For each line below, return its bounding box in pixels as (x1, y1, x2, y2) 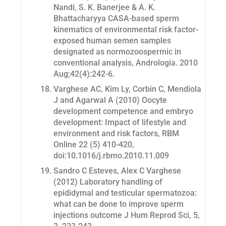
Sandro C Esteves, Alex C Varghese (53, 166, 181, 176)
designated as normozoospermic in (53, 47, 181, 57)
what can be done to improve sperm (53, 199, 184, 209)
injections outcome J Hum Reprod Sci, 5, (53, 210, 200, 220)
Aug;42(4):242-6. (53, 69, 115, 79)
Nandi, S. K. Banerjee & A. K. (53, 3, 155, 13)
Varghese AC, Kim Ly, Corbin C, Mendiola (53, 84, 201, 94)
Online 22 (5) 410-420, (53, 140, 134, 150)
